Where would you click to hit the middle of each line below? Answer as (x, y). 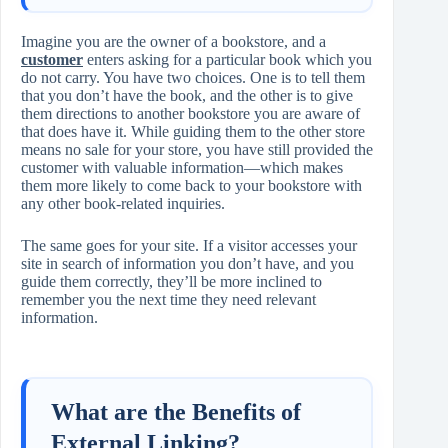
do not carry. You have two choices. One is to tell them (193, 78)
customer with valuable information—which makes (182, 168)
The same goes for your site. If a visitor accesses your (189, 246)
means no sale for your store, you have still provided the (197, 150)
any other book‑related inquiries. (123, 204)
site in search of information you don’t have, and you (187, 264)
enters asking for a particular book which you (227, 60)
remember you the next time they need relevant (168, 300)
